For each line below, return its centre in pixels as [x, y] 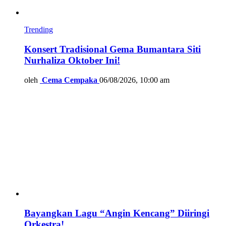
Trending [39, 30]
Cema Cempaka [70, 80]
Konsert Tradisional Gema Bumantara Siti [112, 49]
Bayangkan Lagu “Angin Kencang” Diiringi [117, 213]
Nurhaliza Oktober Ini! [72, 61]
